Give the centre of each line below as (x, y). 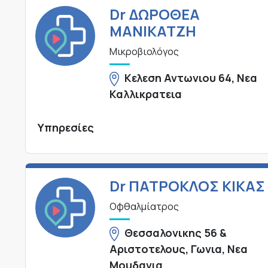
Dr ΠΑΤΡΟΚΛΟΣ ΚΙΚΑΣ (187, 186)
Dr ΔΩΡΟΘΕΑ (154, 14)
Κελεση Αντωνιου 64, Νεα (191, 78)
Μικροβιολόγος (144, 52)
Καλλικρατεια (145, 94)
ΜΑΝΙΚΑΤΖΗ (153, 31)
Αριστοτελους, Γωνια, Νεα (178, 249)
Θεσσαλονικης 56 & (176, 233)
